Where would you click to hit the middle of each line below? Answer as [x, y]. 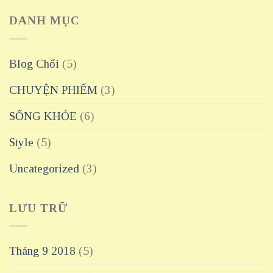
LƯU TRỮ [38, 208]
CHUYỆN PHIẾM [53, 90]
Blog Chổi [34, 63]
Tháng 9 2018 [42, 251]
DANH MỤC [44, 20]
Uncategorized [44, 168]
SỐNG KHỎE [43, 116]
